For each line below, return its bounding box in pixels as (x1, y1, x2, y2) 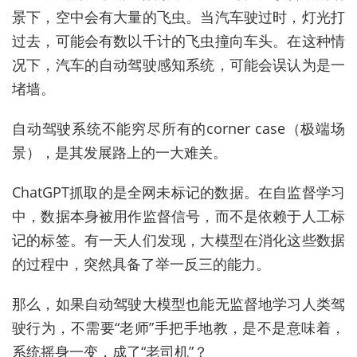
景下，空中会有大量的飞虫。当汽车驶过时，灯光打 (12, 7, 345, 27)
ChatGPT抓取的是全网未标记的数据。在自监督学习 (12, 182, 345, 202)
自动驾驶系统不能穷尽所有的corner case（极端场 (12, 119, 345, 139)
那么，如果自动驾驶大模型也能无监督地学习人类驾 (12, 294, 345, 314)
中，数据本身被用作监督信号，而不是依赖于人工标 (12, 206, 345, 226)
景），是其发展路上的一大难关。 (12, 143, 227, 163)
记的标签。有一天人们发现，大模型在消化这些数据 (12, 230, 345, 250)
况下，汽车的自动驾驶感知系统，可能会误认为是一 (12, 55, 345, 75)
